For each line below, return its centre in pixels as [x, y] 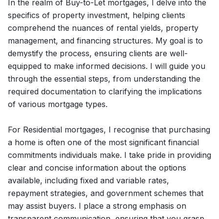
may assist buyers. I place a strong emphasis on [97, 206]
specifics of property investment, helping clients [97, 15]
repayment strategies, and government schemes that [106, 193]
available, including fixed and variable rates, [88, 180]
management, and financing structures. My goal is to [105, 41]
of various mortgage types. [58, 104]
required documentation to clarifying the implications [105, 91]
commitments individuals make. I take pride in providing [109, 155]
